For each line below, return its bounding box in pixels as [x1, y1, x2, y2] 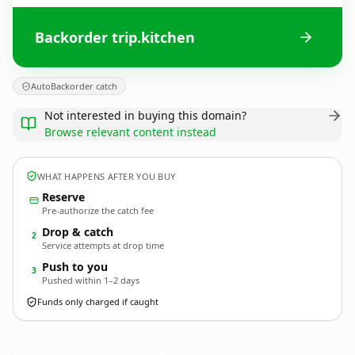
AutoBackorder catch [31, 80, 117, 92]
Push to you [42, 259, 108, 274]
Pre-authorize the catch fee [42, 204, 154, 216]
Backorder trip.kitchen [35, 27, 195, 47]
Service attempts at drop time [42, 239, 164, 251]
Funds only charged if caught [37, 296, 158, 307]
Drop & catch [42, 224, 113, 239]
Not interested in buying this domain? [44, 108, 246, 123]
